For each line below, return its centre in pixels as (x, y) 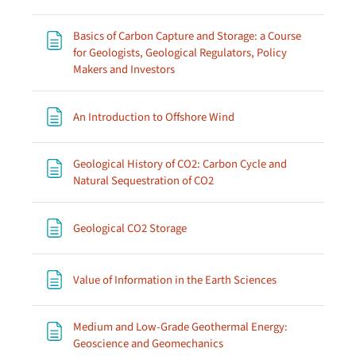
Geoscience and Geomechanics (148, 344)
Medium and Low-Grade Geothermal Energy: (180, 327)
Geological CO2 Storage (130, 228)
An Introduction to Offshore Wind (154, 117)
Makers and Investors (124, 70)
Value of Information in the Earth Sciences (175, 280)
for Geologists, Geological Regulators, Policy (180, 53)
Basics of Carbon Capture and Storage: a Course (187, 36)
